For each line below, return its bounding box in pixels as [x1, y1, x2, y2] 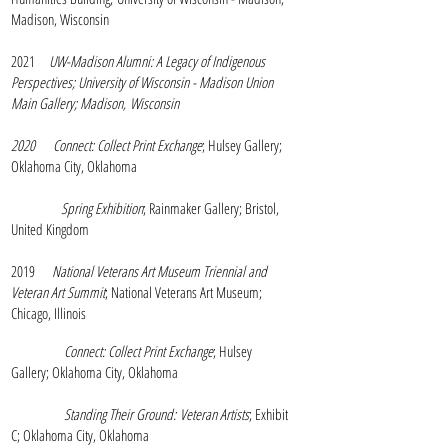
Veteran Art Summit [11, 282, 105, 302]
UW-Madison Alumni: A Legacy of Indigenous [49, 51, 265, 71]
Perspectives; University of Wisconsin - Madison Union [11, 72, 273, 92]
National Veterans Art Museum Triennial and [52, 261, 267, 281]
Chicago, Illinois [11, 303, 86, 323]
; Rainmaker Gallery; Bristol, [143, 198, 279, 218]
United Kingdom [11, 219, 89, 239]
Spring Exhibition [61, 198, 143, 218]
